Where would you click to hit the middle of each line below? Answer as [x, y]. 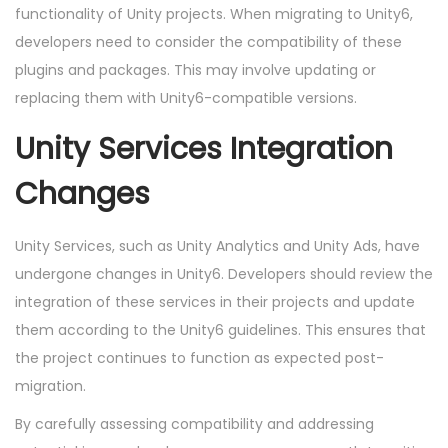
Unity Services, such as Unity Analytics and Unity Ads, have [217, 246]
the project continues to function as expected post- [199, 358]
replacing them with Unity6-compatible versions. [186, 98]
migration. [50, 386]
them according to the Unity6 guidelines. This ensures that [220, 330]
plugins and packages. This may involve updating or [195, 70]
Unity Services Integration [204, 149]
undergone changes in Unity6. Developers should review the [224, 274]
